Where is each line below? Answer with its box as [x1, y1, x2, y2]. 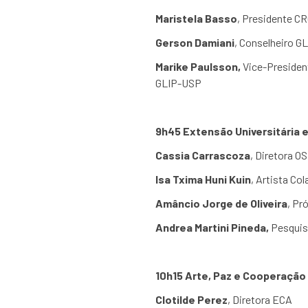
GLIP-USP [155, 76, 201, 89]
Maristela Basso [155, 12, 237, 25]
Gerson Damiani [155, 36, 234, 49]
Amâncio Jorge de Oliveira [155, 197, 287, 210]
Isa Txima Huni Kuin [155, 173, 251, 186]
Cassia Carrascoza [155, 148, 250, 162]
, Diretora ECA [227, 293, 294, 306]
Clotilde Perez [155, 293, 228, 306]
